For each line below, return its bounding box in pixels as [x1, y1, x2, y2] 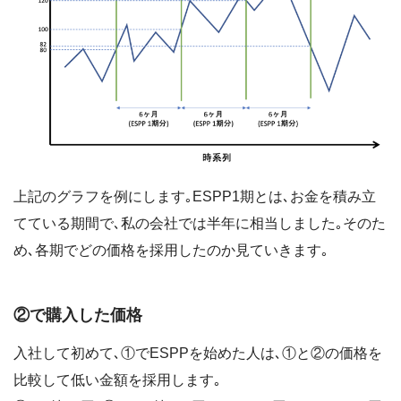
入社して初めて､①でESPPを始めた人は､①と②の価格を [13, 346, 382, 362]
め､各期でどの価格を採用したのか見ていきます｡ [13, 243, 328, 259]
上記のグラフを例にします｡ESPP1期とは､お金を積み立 [13, 189, 376, 205]
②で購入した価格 [13, 305, 142, 324]
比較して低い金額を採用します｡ [13, 372, 221, 388]
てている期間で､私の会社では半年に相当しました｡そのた [13, 216, 386, 232]
